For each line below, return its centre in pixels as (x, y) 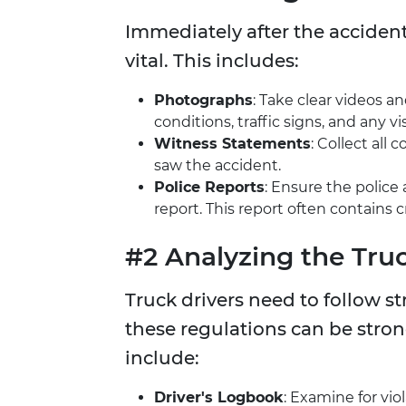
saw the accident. (217, 166)
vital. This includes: (212, 61)
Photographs (203, 101)
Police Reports (209, 188)
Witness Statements (232, 144)
